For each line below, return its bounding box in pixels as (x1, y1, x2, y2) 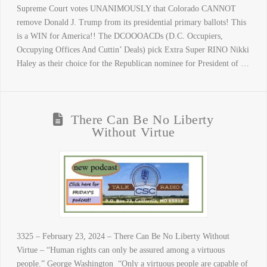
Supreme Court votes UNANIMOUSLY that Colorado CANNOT (16, 4, 236, 13)
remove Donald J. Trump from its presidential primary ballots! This (16, 17, 246, 27)
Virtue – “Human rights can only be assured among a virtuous (16, 245, 225, 254)
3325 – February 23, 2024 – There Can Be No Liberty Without (16, 231, 229, 241)
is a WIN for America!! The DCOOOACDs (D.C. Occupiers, (16, 31, 223, 41)
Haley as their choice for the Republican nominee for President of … (16, 58, 249, 68)
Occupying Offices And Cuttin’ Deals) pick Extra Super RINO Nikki (16, 45, 249, 54)
